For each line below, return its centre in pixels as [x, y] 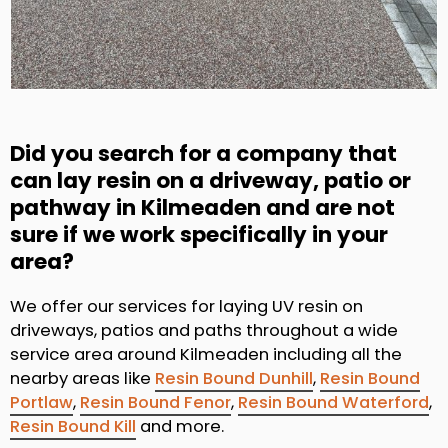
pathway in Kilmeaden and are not [202, 208]
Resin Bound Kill [73, 427]
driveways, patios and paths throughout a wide [204, 331]
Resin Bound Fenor [155, 403]
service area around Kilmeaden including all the [206, 355]
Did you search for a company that [203, 154]
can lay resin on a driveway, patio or [210, 181]
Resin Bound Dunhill [234, 379]
